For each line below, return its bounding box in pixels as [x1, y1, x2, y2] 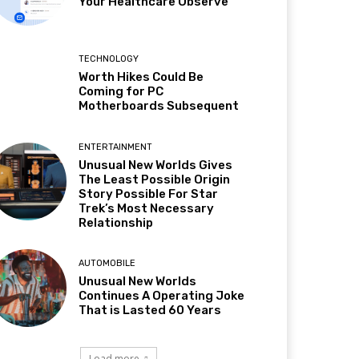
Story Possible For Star [79, 186, 219, 201]
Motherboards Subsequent [79, 99, 240, 114]
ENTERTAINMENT [79, 141, 153, 152]
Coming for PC [79, 84, 164, 99]
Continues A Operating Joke [79, 288, 245, 303]
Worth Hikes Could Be [79, 70, 204, 85]
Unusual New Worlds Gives [79, 157, 233, 172]
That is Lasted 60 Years [79, 302, 222, 317]
